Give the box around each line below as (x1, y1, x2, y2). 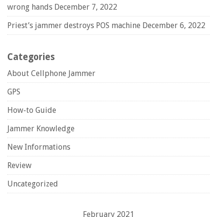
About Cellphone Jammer (7, 69, 95, 78)
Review (7, 161, 31, 170)
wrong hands (7, 2, 52, 12)
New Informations (7, 142, 70, 152)
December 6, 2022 (142, 21, 205, 30)
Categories (7, 52, 55, 62)
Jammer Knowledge (7, 124, 75, 133)
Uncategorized (7, 179, 58, 188)
